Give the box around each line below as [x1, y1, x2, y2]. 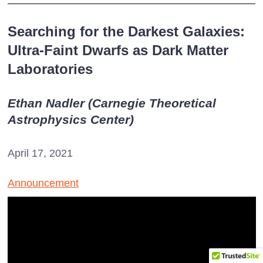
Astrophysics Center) [7, 113, 134, 127]
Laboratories [7, 61, 93, 77]
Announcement [7, 177, 79, 190]
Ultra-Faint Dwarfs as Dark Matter [7, 42, 228, 59]
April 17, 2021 [7, 147, 73, 160]
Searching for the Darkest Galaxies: [7, 23, 245, 40]
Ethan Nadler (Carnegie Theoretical [7, 96, 216, 110]
